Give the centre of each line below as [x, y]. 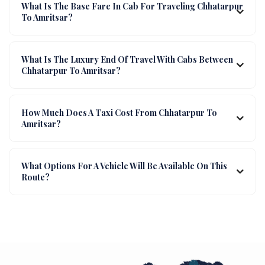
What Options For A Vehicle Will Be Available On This [124, 166]
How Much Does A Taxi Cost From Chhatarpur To [119, 112]
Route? [35, 177]
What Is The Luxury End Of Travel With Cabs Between [127, 59]
